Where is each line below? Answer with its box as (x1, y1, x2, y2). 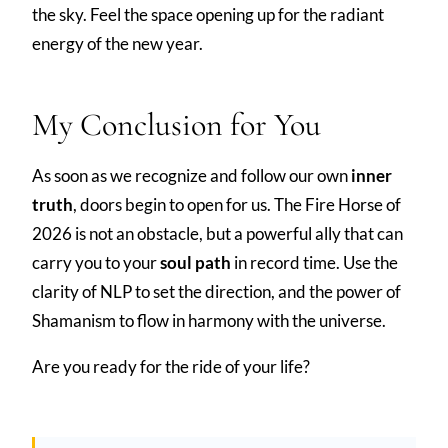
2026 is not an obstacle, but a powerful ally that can (32, 222, 403, 244)
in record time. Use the (231, 251, 398, 273)
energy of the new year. (32, 32, 203, 54)
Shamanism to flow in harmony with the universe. (32, 309, 386, 331)
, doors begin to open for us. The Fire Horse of (73, 193, 401, 215)
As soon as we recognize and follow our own (32, 164, 351, 186)
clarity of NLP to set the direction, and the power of (32, 280, 401, 302)
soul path (160, 251, 231, 273)
